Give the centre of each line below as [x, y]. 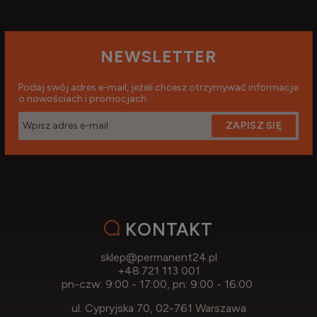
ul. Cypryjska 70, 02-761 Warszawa [158, 308]
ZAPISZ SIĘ [254, 125]
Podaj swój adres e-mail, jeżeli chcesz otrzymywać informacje [158, 87]
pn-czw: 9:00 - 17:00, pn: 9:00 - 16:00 [158, 284]
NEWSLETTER [158, 56]
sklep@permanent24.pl [158, 257]
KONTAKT [169, 229]
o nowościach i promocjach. [83, 98]
